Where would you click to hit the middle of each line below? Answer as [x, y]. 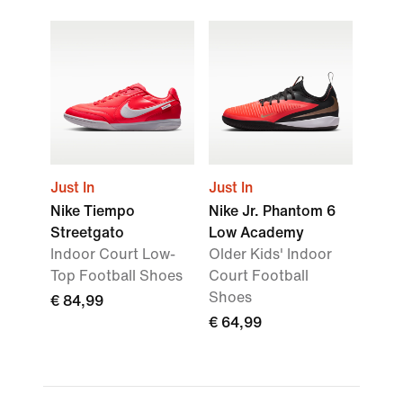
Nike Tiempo [93, 211]
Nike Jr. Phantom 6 [272, 211]
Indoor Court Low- [113, 254]
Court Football [259, 276]
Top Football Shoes [116, 276]
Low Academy [256, 233]
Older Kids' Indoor [270, 254]
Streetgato [87, 233]
